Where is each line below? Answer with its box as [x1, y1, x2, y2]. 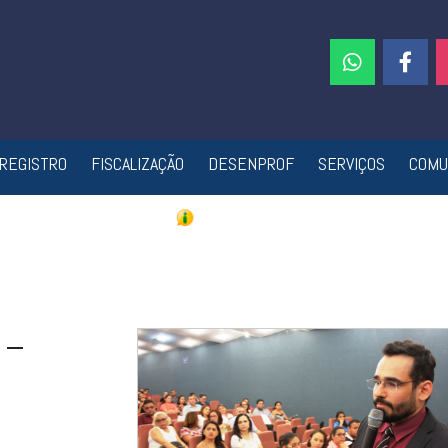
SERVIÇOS [317, 152, 385, 175]
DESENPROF [207, 152, 294, 175]
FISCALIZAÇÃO [90, 152, 184, 175]
